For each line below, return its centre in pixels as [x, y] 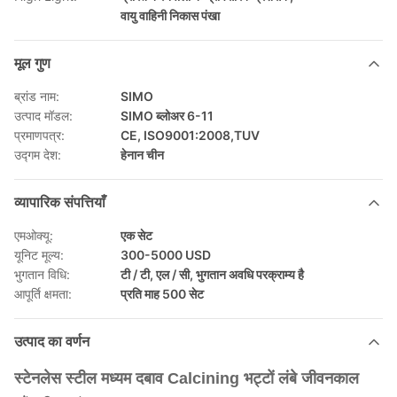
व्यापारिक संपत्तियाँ [60, 202]
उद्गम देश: [38, 155]
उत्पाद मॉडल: [43, 116]
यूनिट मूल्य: [39, 255]
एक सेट [136, 235]
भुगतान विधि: [42, 274]
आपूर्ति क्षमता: [43, 294]
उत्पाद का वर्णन [52, 342]
